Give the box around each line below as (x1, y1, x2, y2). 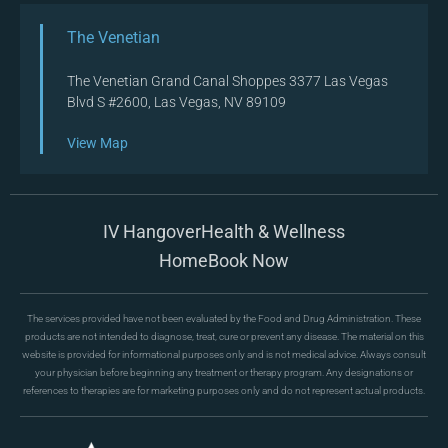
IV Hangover (103, 221, 201, 243)
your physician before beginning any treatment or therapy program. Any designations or (35, 367, 413, 379)
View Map (67, 135, 128, 152)
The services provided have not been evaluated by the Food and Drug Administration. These (27, 313, 421, 325)
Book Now (208, 250, 289, 272)
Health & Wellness (201, 221, 345, 243)
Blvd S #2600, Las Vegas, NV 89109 (67, 94, 286, 111)
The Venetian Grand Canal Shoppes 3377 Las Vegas (67, 73, 388, 90)
